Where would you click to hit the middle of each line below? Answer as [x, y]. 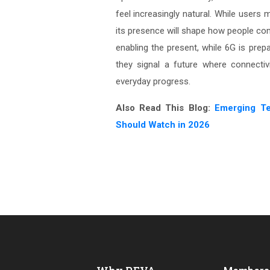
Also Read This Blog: [165, 108]
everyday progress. [153, 82]
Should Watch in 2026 [162, 125]
